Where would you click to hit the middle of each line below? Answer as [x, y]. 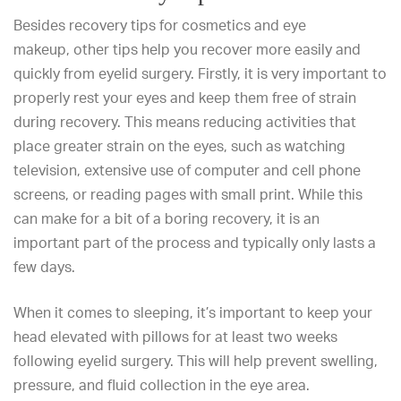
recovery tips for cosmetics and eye [188, 25]
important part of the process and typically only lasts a [195, 243]
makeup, [43, 49]
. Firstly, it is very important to [289, 73]
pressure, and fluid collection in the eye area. [162, 385]
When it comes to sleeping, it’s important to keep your [193, 312]
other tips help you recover [163, 49]
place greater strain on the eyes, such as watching [179, 146]
